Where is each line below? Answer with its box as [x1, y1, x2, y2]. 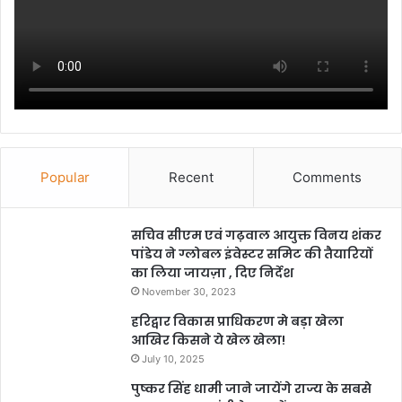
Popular [39, 168, 90, 186]
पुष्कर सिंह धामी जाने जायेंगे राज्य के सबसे [131, 379, 371, 398]
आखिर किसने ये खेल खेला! [131, 330, 285, 349]
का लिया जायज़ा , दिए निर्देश [131, 263, 293, 282]
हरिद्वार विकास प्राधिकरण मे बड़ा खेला [131, 311, 344, 330]
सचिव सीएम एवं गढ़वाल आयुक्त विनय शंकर [131, 225, 381, 244]
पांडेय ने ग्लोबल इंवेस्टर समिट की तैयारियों [131, 244, 372, 263]
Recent [168, 168, 214, 186]
